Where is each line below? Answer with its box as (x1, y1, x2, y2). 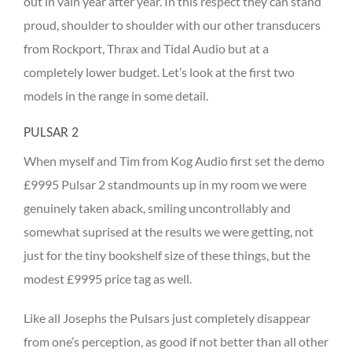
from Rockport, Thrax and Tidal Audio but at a (24, 40, 269, 56)
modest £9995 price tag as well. (24, 270, 192, 286)
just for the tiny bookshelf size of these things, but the (24, 247, 310, 262)
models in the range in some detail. (24, 87, 208, 103)
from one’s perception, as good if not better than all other (24, 333, 328, 349)
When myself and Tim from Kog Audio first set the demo (24, 152, 324, 168)
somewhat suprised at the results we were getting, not (24, 223, 313, 239)
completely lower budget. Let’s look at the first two (24, 64, 295, 79)
